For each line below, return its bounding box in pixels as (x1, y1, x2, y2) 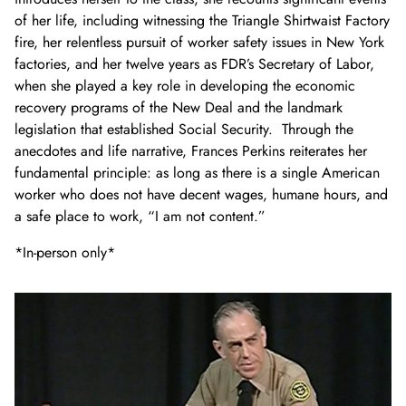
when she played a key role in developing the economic (14, 75, 355, 97)
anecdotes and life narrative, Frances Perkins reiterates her (14, 140, 367, 162)
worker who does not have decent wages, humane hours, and (14, 184, 388, 206)
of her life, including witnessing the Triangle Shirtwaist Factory (14, 10, 390, 32)
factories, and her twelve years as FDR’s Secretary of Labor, (14, 53, 374, 75)
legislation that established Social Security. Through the (14, 119, 353, 140)
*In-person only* (14, 242, 115, 264)
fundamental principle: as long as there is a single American (14, 162, 380, 184)
